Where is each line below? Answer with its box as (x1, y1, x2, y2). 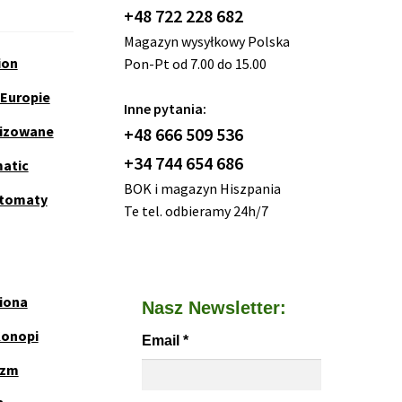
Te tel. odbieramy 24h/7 (123, 201, 268, 220)
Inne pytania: (123, 99, 206, 118)
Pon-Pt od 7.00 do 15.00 (123, 54, 267, 73)
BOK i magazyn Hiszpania (123, 179, 281, 197)
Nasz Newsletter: (141, 297, 286, 318)
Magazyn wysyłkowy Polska (123, 31, 290, 50)
